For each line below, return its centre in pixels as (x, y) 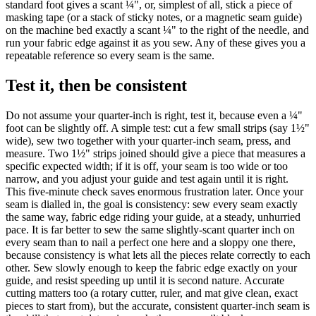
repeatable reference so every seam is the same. (110, 56)
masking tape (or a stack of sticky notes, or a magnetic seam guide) (154, 18)
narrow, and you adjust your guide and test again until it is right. (147, 179)
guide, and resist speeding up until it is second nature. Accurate (145, 281)
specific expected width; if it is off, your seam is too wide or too (147, 166)
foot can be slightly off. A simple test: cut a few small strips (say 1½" (158, 128)
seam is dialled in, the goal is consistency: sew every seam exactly (152, 205)
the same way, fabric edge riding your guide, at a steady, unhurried (153, 217)
